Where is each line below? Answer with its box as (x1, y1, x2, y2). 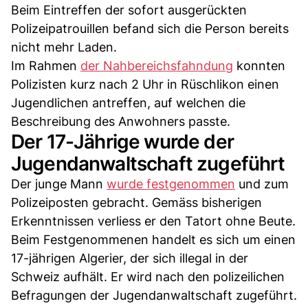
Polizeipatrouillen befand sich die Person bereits (11, 21, 289, 36)
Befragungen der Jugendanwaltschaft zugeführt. (11, 287, 297, 302)
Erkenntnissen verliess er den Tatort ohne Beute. (11, 213, 296, 228)
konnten (233, 58, 285, 73)
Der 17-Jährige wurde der (11, 129, 234, 153)
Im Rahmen (11, 58, 80, 73)
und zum (235, 176, 289, 191)
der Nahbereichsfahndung (80, 58, 233, 73)
